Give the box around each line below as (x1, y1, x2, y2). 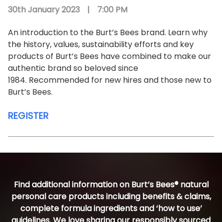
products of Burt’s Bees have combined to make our (8, 51, 211, 62)
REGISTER (8, 110, 49, 122)
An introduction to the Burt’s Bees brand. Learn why (8, 27, 208, 39)
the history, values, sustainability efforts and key (8, 39, 194, 51)
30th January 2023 (8, 4, 80, 16)
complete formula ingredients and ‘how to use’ (20, 202, 202, 214)
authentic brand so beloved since (8, 62, 138, 74)
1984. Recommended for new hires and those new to (8, 74, 212, 86)
